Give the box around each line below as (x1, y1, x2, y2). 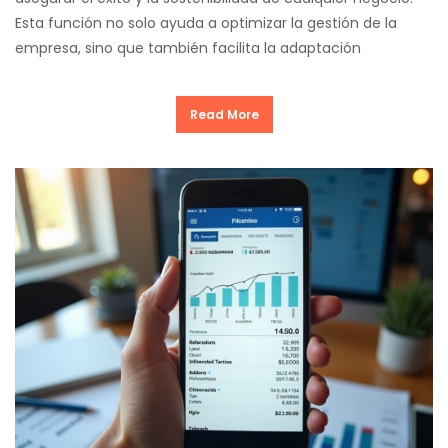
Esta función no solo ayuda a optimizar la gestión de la (15, 13, 397, 33)
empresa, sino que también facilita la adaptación (15, 38, 361, 58)
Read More (189, 106, 259, 123)
